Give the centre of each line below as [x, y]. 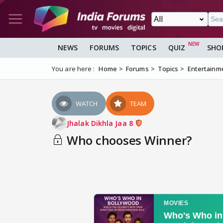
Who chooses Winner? [128, 140]
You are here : [73, 69]
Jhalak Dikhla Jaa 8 [101, 123]
